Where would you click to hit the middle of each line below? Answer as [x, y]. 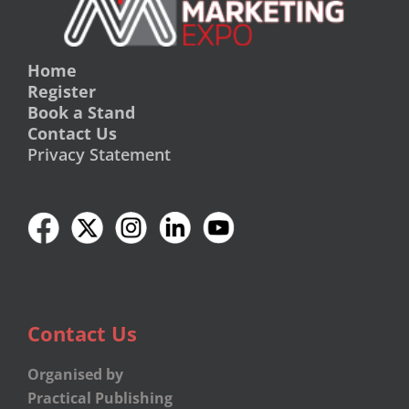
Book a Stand [81, 113]
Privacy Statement [99, 155]
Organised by [75, 375]
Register [62, 92]
